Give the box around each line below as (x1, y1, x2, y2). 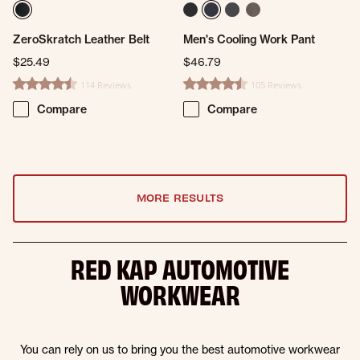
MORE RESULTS (136, 190, 224, 205)
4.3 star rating (182, 84, 258, 100)
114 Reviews (80, 78, 131, 91)
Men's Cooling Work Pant (183, 31, 315, 47)
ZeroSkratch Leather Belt (13, 31, 149, 47)
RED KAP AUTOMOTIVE (71, 251, 289, 285)
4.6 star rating (12, 84, 88, 100)
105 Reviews (251, 78, 301, 91)
